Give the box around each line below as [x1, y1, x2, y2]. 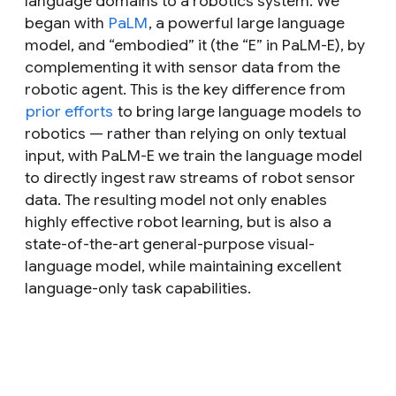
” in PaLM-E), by [256, 34, 365, 55]
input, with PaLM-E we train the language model [25, 145, 362, 165]
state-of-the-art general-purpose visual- [25, 233, 315, 254]
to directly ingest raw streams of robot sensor [25, 167, 355, 187]
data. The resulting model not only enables [25, 189, 327, 209]
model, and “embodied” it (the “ [25, 34, 248, 55]
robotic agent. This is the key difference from [25, 79, 346, 99]
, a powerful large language [148, 12, 345, 33]
